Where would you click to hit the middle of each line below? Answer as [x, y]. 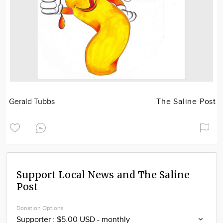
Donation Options [40, 208]
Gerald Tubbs [32, 102]
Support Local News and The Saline [103, 175]
